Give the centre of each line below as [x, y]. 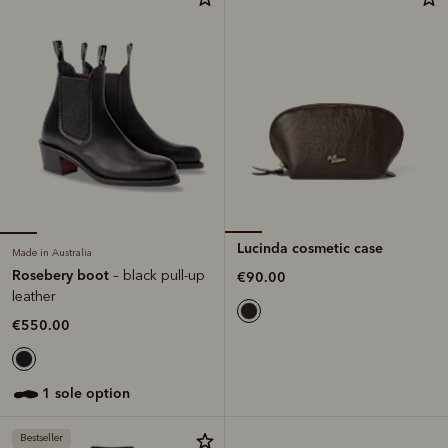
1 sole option [90, 393]
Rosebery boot [62, 275]
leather [34, 297]
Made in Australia [52, 253]
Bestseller [41, 438]
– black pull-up [159, 276]
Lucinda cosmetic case [310, 248]
